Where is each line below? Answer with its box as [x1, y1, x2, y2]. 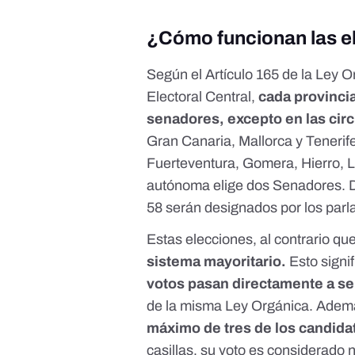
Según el [147, 67, 206, 83]
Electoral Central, [147, 89, 256, 105]
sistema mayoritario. [147, 254, 287, 270]
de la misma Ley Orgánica [147, 298, 310, 315]
